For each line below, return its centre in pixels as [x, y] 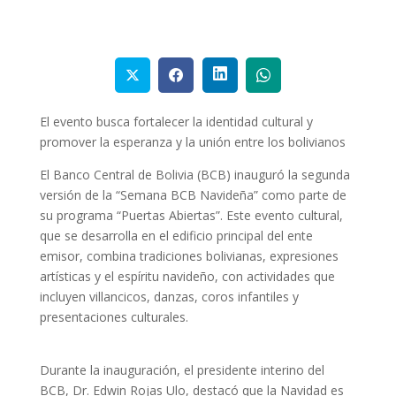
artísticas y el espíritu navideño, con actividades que [187, 276]
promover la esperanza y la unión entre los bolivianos [192, 141]
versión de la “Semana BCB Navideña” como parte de [193, 194]
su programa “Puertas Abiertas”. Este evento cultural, [191, 215]
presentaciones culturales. [114, 316]
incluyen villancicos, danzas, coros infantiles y [169, 296]
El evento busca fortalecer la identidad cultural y [176, 121]
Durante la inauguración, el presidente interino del [182, 369]
